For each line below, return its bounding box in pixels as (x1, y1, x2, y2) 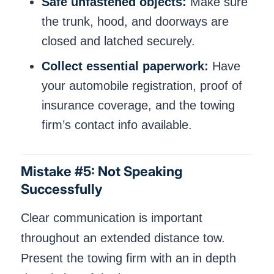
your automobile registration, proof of (42, 78, 242, 92)
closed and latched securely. (42, 34, 195, 48)
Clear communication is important (21, 210, 202, 224)
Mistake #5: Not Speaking (21, 163, 182, 179)
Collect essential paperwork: (42, 59, 212, 73)
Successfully (21, 180, 102, 197)
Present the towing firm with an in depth (21, 251, 236, 265)
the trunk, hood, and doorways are (42, 15, 229, 29)
